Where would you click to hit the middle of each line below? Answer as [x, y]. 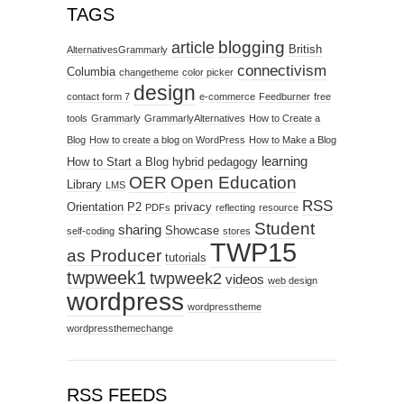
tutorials [186, 257]
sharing [140, 229]
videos [245, 279]
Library [84, 184]
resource [279, 207]
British [305, 49]
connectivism [282, 70]
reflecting [235, 207]
